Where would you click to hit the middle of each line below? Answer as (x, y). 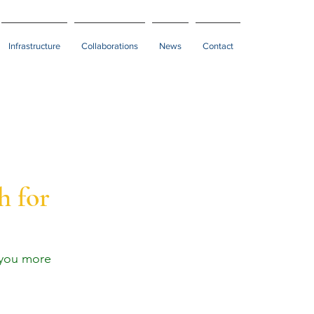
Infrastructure (34, 46)
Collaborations (110, 46)
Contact (218, 46)
